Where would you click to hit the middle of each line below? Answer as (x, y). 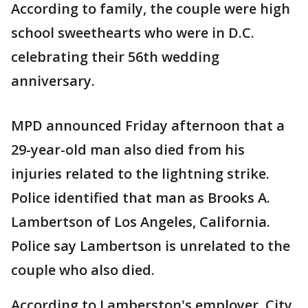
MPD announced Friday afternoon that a (148, 125)
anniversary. (53, 81)
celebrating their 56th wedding (115, 57)
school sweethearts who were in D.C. (133, 33)
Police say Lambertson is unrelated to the (151, 246)
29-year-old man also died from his (128, 150)
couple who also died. (83, 270)
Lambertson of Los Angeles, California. (141, 222)
